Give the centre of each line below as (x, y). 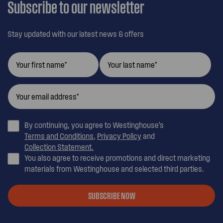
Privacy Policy (119, 136)
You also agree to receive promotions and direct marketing (117, 158)
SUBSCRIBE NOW (111, 195)
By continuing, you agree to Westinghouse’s (95, 125)
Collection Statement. (59, 147)
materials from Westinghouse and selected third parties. (114, 168)
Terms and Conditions (59, 136)
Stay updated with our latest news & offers (76, 34)
